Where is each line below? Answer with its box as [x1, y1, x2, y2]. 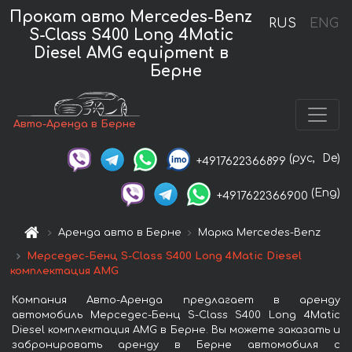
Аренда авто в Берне [58, 226, 182, 238]
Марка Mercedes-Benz [198, 226, 321, 238]
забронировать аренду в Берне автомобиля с [12, 339, 340, 350]
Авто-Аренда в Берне [13, 119, 137, 130]
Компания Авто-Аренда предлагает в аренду [12, 294, 340, 306]
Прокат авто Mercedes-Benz [9, 8, 253, 25]
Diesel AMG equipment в [33, 44, 229, 61]
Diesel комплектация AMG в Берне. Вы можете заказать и [12, 324, 340, 335]
